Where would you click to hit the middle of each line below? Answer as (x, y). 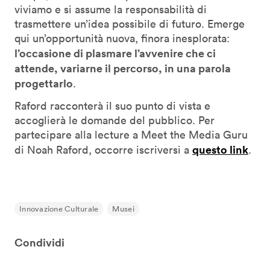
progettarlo (44, 83)
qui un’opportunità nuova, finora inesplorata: (122, 38)
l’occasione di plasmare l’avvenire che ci (115, 53)
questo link (220, 149)
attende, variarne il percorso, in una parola (123, 68)
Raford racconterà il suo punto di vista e (112, 105)
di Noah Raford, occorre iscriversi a (103, 149)
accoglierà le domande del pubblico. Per (115, 120)
